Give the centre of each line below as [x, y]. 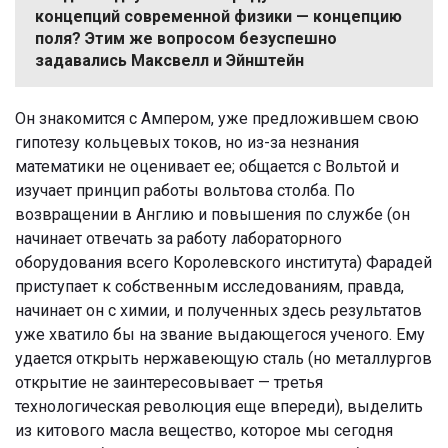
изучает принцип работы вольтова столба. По [185, 190]
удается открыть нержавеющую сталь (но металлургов [223, 358]
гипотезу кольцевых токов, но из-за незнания [187, 142]
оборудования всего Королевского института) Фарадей [223, 262]
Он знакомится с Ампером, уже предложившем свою [217, 118]
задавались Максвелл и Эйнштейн [169, 60]
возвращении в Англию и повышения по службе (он [212, 214]
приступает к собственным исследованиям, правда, [209, 286]
